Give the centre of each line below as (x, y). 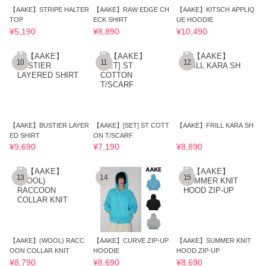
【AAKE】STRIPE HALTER (50, 10)
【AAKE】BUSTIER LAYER (50, 125)
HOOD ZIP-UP (198, 251)
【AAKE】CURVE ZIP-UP (131, 241)
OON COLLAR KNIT (40, 251)
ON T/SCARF (113, 135)
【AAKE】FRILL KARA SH (215, 125)
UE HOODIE (195, 20)
